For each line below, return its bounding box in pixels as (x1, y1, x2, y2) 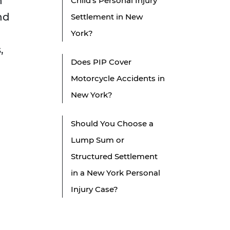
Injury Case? (71, 184, 118, 195)
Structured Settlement (71, 151, 158, 162)
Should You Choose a (71, 119, 154, 129)
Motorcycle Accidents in (71, 73, 165, 84)
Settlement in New (71, 12, 143, 22)
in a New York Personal (71, 168, 160, 178)
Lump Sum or (71, 135, 124, 145)
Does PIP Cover (71, 57, 131, 67)
